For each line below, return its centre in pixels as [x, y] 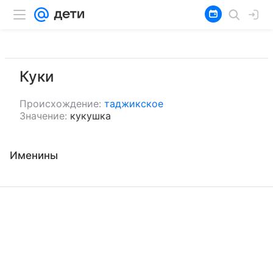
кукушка [90, 116]
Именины [34, 155]
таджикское [134, 104]
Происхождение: [60, 104]
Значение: [43, 116]
